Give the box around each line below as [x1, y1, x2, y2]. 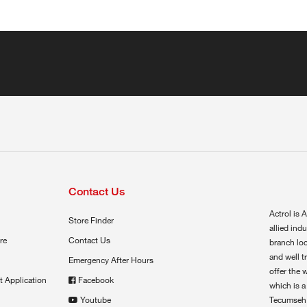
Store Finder [68, 214, 114, 225]
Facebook [77, 273, 114, 285]
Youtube [79, 293, 111, 305]
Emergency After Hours [68, 254, 153, 265]
